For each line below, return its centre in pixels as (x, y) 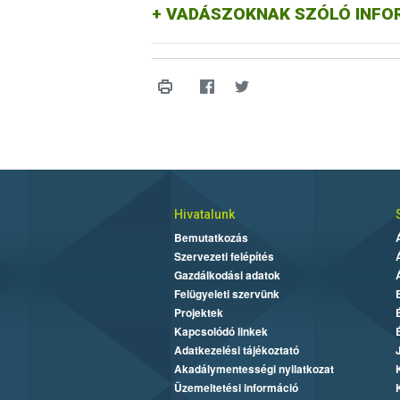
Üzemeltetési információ (236, 388)
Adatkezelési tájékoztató (236, 350)
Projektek (198, 313)
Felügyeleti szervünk (226, 294)
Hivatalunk (204, 215)
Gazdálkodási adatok (227, 275)
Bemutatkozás (211, 238)
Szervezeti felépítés (224, 257)
